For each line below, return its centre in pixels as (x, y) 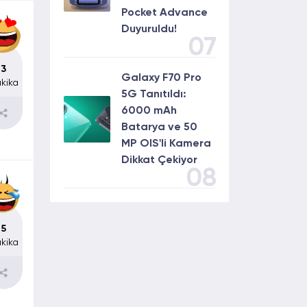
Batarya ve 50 (159, 127)
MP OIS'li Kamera (166, 144)
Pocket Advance (164, 13)
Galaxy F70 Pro (161, 78)
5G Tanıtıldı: (154, 95)
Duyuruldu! (149, 29)
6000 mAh (149, 111)
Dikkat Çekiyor (159, 160)
